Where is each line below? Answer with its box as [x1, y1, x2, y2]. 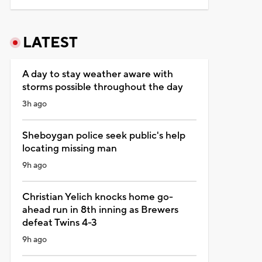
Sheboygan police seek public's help [22, 129, 185, 142]
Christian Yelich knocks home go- [22, 190, 173, 204]
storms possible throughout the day [22, 80, 183, 94]
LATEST [22, 33, 78, 52]
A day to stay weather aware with [22, 67, 173, 81]
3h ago [22, 98, 47, 109]
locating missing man [22, 142, 117, 155]
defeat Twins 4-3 [22, 216, 97, 229]
